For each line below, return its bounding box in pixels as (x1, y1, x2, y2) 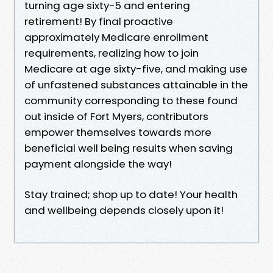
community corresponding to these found (24, 93, 238, 108)
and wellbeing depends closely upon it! (24, 202, 224, 218)
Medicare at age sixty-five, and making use (24, 61, 247, 76)
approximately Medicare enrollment (24, 29, 208, 44)
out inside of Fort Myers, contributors (24, 108, 208, 124)
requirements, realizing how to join (24, 45, 199, 60)
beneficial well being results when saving (24, 140, 233, 155)
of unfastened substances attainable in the (24, 77, 248, 92)
